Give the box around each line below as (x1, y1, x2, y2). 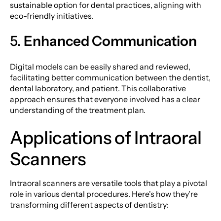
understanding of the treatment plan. (10, 105, 146, 115)
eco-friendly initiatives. (10, 10, 94, 21)
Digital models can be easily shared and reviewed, (10, 61, 190, 72)
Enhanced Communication (24, 32, 197, 49)
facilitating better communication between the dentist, (10, 72, 211, 82)
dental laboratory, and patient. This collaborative (10, 83, 186, 93)
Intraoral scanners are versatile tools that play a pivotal (10, 178, 207, 188)
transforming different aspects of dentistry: (10, 199, 169, 210)
